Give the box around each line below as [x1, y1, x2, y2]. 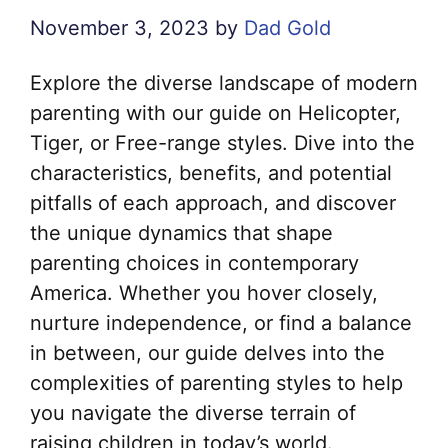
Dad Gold [244, 16, 331, 41]
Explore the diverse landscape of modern [30, 71, 418, 96]
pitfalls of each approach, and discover [30, 191, 396, 216]
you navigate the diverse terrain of [30, 401, 356, 426]
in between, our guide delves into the [30, 341, 385, 366]
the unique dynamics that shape [30, 221, 333, 246]
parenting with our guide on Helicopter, [30, 101, 401, 126]
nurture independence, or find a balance [30, 311, 412, 336]
